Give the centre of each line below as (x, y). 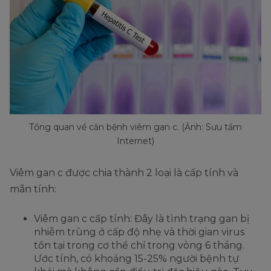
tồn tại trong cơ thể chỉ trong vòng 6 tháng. (139, 246)
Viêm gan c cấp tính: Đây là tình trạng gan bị (142, 219)
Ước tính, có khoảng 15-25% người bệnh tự (136, 259)
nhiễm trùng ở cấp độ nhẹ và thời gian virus (139, 232)
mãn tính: (33, 189)
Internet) (135, 141)
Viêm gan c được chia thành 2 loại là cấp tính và (124, 173)
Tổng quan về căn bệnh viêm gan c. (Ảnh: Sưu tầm (135, 127)
